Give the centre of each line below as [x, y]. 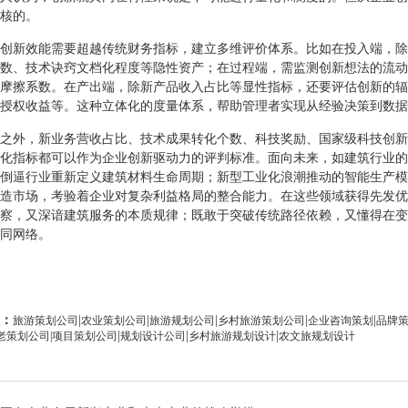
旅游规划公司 [182, 321]
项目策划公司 [85, 336]
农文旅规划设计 [317, 336]
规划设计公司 [153, 336]
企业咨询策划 [341, 321]
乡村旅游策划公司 [261, 321]
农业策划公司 [114, 321]
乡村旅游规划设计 [232, 336]
